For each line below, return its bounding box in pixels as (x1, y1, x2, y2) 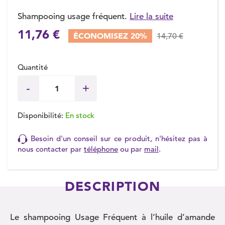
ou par (118, 144, 144, 154)
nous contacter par (18, 144, 84, 154)
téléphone (84, 144, 118, 154)
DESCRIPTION (64, 178, 161, 195)
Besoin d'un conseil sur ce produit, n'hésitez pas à (28, 134, 207, 144)
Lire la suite (130, 11, 173, 22)
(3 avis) (94, 33, 119, 42)
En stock (65, 110, 94, 121)
